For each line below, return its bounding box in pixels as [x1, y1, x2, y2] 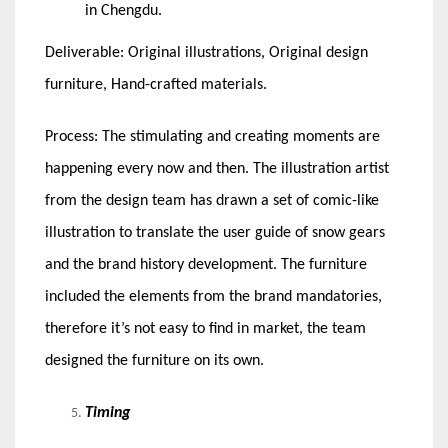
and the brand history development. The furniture [45, 257, 367, 274]
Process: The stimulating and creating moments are [45, 129, 380, 146]
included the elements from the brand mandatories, [45, 289, 382, 306]
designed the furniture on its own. [45, 353, 264, 370]
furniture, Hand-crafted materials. [45, 77, 267, 94]
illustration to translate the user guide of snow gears [45, 225, 385, 242]
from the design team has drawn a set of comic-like [45, 193, 379, 210]
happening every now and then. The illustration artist [45, 161, 389, 178]
